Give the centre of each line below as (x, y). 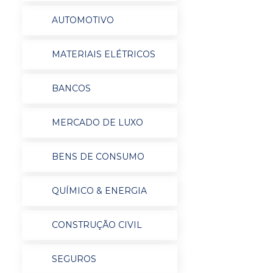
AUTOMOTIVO (83, 20)
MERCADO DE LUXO (97, 122)
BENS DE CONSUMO (98, 157)
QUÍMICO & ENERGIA (99, 191)
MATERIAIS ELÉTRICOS (103, 54)
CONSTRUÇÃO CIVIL (97, 225)
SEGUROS (74, 259)
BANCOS (71, 88)
